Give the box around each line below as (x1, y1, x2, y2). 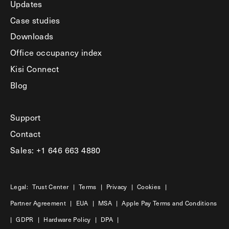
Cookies (136, 182, 161, 192)
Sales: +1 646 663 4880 (10, 143, 101, 156)
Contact (10, 127, 41, 140)
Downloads (10, 30, 54, 42)
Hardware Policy (43, 215, 91, 224)
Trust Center (32, 182, 69, 192)
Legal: (10, 182, 29, 192)
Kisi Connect (10, 62, 59, 75)
